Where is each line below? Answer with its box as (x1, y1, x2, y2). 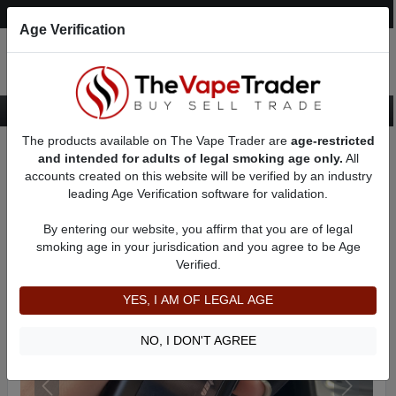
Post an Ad (81, 6, 141, 20)
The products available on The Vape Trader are (21, 133, 291, 148)
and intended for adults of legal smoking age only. (37, 151, 343, 165)
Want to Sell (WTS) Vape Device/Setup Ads (60, 146, 266, 159)
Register (232, 6, 275, 20)
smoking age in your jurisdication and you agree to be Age (35, 240, 361, 254)
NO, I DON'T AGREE (140, 333, 256, 347)
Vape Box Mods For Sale (31, 162, 150, 175)
